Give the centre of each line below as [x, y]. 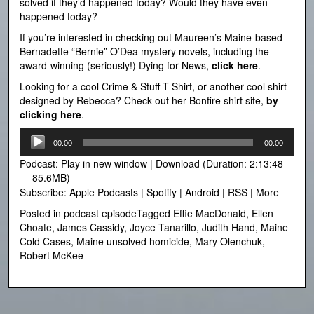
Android [202, 192]
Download [178, 164]
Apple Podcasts [104, 192]
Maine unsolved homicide [133, 241]
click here [235, 66]
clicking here [50, 115]
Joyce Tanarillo [163, 227]
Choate [36, 227]
